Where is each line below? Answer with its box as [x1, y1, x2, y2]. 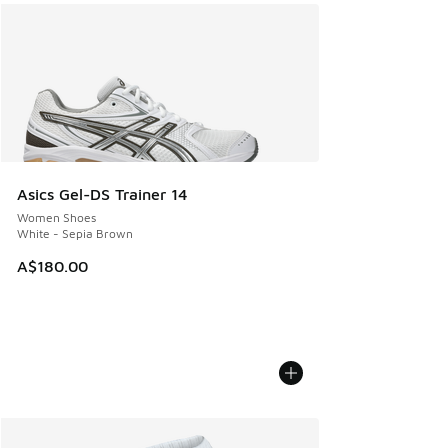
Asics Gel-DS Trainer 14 [17, 184, 188, 203]
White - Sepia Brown [17, 225, 133, 241]
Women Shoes [17, 209, 96, 225]
